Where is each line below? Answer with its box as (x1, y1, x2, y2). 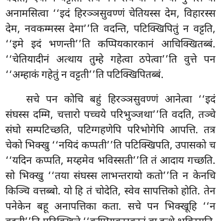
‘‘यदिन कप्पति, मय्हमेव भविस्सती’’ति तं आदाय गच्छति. (5, 154, 216, 168)
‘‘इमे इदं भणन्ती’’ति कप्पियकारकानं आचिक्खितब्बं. (5, 37, 216, 52)
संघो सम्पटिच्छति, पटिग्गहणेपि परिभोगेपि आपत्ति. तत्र (5, 123, 216, 138)
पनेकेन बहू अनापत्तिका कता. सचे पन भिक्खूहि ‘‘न (5, 200, 216, 214)
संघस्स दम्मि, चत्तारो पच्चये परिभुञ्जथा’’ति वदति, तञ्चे (5, 108, 216, 122)
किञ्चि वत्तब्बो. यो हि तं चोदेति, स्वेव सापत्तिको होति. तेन (5, 184, 216, 199)
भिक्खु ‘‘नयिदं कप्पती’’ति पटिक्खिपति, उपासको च (25, 139, 216, 153)
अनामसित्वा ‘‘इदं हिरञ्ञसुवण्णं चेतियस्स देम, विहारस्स (5, 7, 216, 21)
